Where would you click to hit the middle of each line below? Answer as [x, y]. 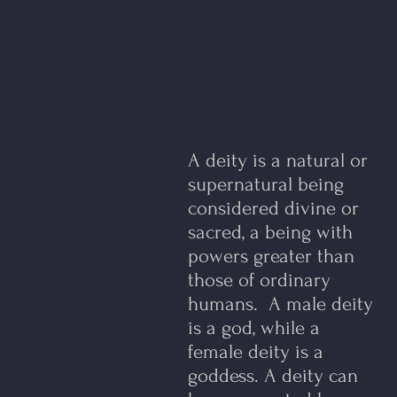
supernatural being [266, 184]
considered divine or [273, 208]
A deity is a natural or [278, 160]
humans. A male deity [280, 304]
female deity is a [256, 352]
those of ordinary [259, 280]
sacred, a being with [270, 232]
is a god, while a [254, 328]
